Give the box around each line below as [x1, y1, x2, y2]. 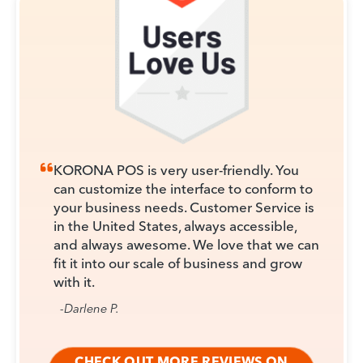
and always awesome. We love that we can [53, 235, 319, 253]
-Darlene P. [60, 300, 119, 316]
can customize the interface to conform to [53, 179, 313, 197]
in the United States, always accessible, [53, 216, 297, 234]
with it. [53, 272, 95, 290]
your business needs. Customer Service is [53, 198, 314, 216]
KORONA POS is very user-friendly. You [53, 160, 299, 178]
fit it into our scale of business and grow [53, 254, 302, 271]
